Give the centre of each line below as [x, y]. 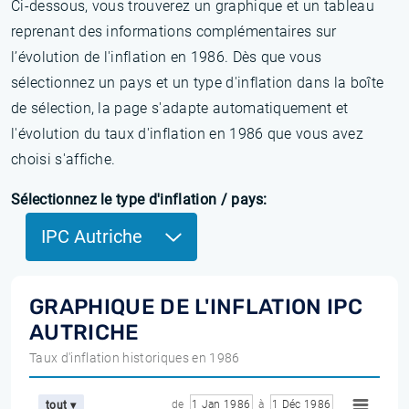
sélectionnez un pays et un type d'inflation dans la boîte [198, 83]
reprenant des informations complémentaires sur [174, 31]
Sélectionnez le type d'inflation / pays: [139, 199]
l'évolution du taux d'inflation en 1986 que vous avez [187, 134]
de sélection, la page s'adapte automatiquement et [180, 108]
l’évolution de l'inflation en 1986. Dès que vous [167, 57]
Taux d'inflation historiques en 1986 [135, 358]
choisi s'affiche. [63, 159]
